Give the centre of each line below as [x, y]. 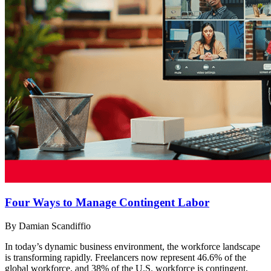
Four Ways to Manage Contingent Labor [107, 203]
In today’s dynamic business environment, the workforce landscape [132, 247]
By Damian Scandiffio [48, 226]
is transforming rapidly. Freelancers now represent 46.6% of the [126, 258]
